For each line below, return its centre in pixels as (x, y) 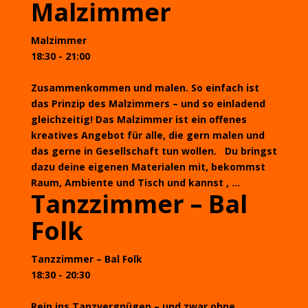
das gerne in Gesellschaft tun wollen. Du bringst (154, 151)
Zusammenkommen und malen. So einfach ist (145, 88)
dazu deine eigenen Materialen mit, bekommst (148, 167)
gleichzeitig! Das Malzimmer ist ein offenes (139, 119)
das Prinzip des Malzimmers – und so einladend (148, 103)
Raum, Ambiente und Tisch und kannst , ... (135, 183)
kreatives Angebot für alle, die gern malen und (147, 135)
